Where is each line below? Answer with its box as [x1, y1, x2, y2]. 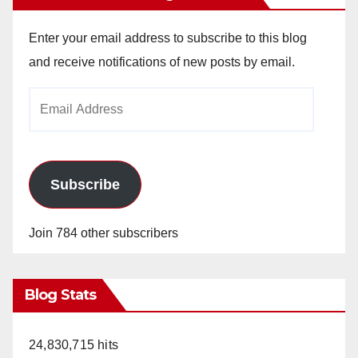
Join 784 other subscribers [29, 225, 178, 240]
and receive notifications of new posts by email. [29, 54, 295, 69]
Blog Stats [25, 285, 96, 304]
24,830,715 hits [29, 337, 118, 352]
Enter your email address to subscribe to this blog [29, 30, 307, 45]
